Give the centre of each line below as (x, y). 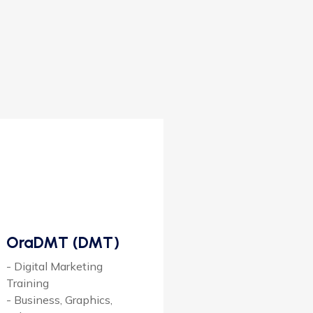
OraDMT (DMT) (63, 242)
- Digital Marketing (54, 266)
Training (28, 283)
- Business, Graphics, (59, 299)
